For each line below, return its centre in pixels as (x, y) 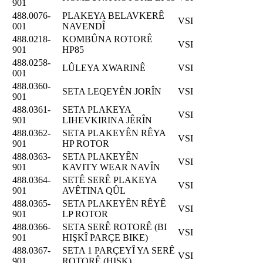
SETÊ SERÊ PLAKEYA (109, 180)
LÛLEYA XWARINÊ (104, 68)
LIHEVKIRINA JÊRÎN (107, 120)
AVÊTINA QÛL (94, 190)
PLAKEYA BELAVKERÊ (113, 15)
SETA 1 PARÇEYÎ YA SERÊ (119, 250)
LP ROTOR (85, 214)
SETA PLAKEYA (97, 109)
